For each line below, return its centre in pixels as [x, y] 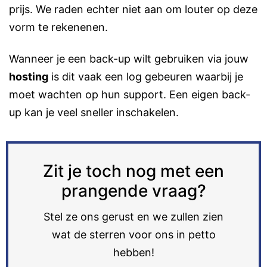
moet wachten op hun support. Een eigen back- [130, 95]
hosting [29, 77]
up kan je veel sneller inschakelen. [94, 113]
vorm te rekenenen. [58, 27]
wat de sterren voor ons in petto [133, 235]
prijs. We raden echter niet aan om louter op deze [133, 9]
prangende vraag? [133, 191]
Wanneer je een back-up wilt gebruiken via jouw [129, 59]
